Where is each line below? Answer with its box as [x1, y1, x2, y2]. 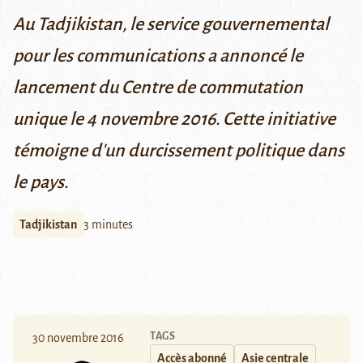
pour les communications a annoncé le [13, 46, 303, 66]
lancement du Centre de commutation [13, 78, 303, 98]
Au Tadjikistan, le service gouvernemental [13, 15, 329, 35]
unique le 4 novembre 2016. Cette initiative [13, 109, 335, 130]
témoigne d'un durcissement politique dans [13, 141, 344, 161]
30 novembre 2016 [32, 331, 124, 345]
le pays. [13, 173, 68, 193]
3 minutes [83, 218, 133, 232]
